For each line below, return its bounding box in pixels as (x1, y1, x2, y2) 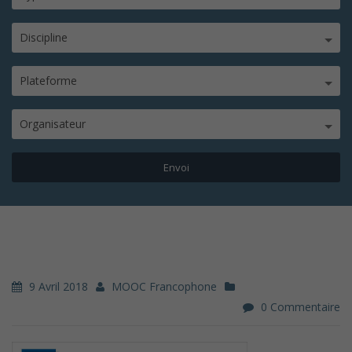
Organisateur (20, 116, 86, 131)
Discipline (20, 30, 68, 45)
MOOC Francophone (108, 279, 217, 294)
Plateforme (20, 73, 77, 88)
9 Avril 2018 (26, 279, 88, 294)
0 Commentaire (261, 299, 340, 314)
